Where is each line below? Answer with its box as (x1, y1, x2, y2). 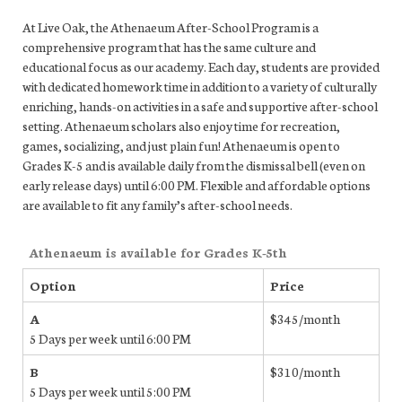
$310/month (270, 362, 340, 380)
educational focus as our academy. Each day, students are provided (22, 57, 380, 75)
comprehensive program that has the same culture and (22, 37, 316, 56)
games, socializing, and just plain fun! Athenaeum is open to (22, 135, 340, 154)
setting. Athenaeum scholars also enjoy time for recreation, (22, 116, 340, 135)
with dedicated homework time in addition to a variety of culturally (22, 76, 377, 95)
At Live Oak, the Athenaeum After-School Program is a (22, 17, 319, 36)
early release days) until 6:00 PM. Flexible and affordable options (22, 175, 371, 194)
